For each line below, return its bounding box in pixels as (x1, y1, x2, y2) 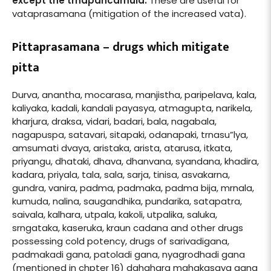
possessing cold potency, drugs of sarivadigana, (12, 234, 229, 247)
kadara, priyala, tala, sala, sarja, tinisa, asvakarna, (12, 168, 230, 181)
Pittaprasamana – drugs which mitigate (12, 36, 229, 57)
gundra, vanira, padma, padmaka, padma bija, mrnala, (12, 181, 254, 194)
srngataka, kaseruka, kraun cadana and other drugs (12, 221, 243, 234)
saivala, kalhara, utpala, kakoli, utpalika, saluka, (12, 207, 217, 221)
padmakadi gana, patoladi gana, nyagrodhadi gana (12, 247, 245, 261)
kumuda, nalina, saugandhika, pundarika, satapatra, (12, 194, 242, 207)
